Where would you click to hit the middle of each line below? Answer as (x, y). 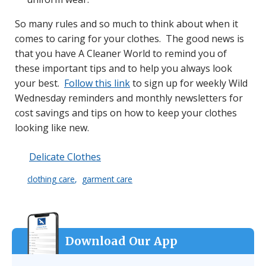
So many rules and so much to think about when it (126, 23)
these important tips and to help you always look (123, 68)
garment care (107, 179)
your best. (39, 83)
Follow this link (97, 83)
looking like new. (52, 127)
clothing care (51, 179)
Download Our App (121, 241)
